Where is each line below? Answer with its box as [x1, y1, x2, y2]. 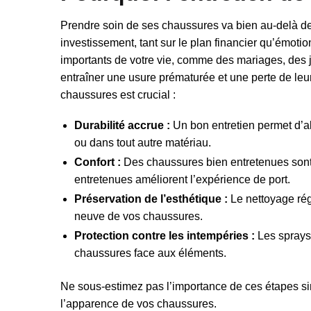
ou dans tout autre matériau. [74, 137, 211, 149]
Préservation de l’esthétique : [74, 193, 228, 205]
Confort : [74, 156, 121, 169]
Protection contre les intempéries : [74, 230, 255, 242]
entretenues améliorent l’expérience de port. [74, 174, 290, 186]
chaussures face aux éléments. [74, 247, 226, 260]
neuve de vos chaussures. [74, 210, 203, 223]
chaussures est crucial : [60, 88, 176, 101]
